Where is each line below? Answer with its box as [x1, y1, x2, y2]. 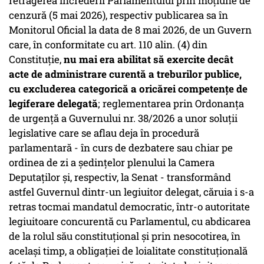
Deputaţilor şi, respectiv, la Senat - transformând [9, 170, 231, 184]
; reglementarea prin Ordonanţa [98, 97, 244, 111]
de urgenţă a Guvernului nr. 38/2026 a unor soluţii [9, 111, 237, 126]
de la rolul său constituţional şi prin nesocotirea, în [9, 229, 240, 243]
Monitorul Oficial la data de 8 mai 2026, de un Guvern [9, 23, 252, 37]
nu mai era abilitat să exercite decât [64, 52, 233, 67]
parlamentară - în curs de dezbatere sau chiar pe [9, 141, 233, 155]
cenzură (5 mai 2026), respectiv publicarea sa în [9, 8, 228, 22]
